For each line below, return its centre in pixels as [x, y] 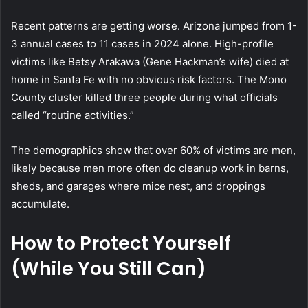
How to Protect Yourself [121, 243]
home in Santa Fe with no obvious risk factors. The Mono [149, 79]
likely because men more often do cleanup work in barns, [150, 168]
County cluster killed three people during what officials [144, 97]
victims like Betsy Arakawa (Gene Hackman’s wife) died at [150, 61]
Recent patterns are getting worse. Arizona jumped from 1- [154, 25]
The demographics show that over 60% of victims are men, [153, 150]
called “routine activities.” [73, 115]
